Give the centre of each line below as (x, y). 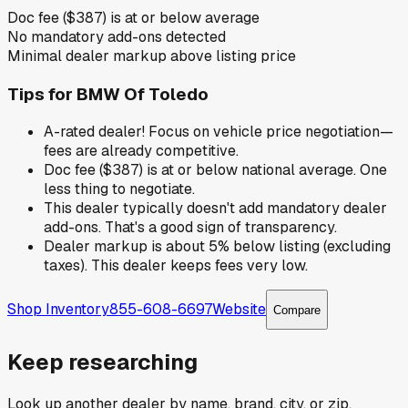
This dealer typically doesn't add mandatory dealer (215, 209)
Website (239, 309)
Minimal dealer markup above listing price (152, 56)
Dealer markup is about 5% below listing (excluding (217, 247)
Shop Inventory (58, 309)
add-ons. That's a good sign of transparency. (190, 228)
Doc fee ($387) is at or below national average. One (215, 170)
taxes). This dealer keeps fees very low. (176, 266)
